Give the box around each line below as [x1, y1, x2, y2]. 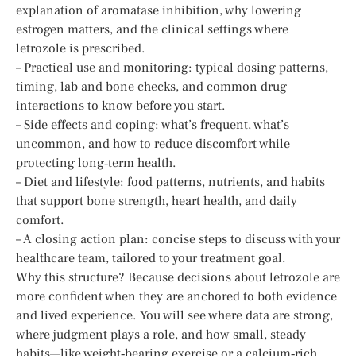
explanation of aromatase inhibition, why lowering [16, 2, 301, 18]
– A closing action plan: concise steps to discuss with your [16, 230, 340, 247]
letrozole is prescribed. [16, 40, 145, 56]
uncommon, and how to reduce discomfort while [16, 135, 290, 152]
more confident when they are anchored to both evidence [16, 288, 337, 304]
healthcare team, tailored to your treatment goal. [16, 250, 286, 266]
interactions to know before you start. [16, 97, 226, 114]
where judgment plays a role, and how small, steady [16, 326, 306, 342]
